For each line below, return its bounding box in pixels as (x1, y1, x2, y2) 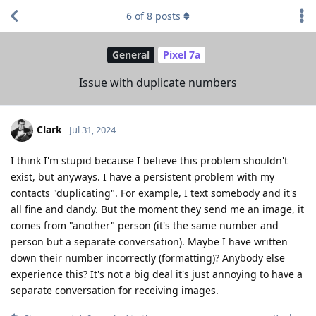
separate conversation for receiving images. (11, 283, 219, 297)
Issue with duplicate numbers (79, 74, 237, 90)
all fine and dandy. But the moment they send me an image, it (11, 202, 304, 216)
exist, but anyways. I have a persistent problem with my (11, 169, 274, 183)
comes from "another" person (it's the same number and (11, 218, 279, 232)
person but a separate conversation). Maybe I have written (11, 234, 288, 248)
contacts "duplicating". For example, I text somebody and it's (11, 186, 297, 200)
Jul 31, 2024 (69, 123, 116, 136)
